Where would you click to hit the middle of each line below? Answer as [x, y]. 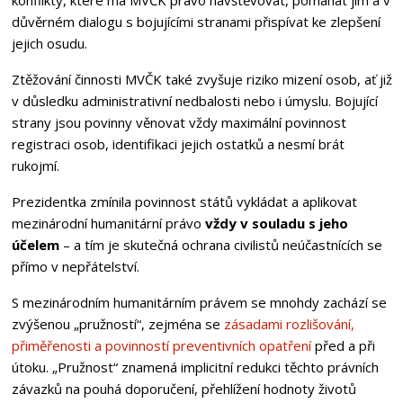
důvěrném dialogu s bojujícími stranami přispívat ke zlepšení [196, 21]
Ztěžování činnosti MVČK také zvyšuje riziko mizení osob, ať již [201, 79]
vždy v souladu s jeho [276, 223]
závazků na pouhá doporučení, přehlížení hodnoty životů [184, 388]
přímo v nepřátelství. [75, 266]
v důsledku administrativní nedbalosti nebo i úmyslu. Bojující [194, 100]
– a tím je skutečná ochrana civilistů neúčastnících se [220, 244]
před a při [343, 345]
